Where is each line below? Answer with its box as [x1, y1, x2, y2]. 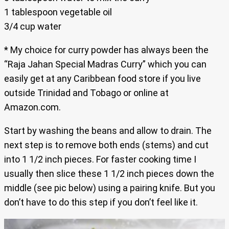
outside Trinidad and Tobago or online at [4, 87, 169, 98]
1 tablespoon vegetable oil [4, 6, 112, 17]
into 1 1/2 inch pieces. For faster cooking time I [4, 153, 196, 165]
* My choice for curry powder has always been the [4, 44, 209, 55]
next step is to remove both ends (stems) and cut [4, 139, 209, 150]
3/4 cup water [4, 20, 61, 32]
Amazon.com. [4, 101, 61, 112]
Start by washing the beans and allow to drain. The [4, 125, 212, 136]
